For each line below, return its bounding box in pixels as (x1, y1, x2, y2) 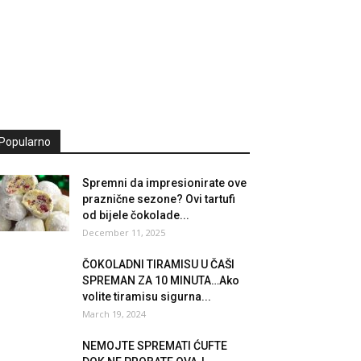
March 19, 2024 (82, 308, 146, 320)
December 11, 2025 (82, 226, 165, 239)
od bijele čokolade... (82, 209, 189, 222)
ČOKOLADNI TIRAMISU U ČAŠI (82, 258, 234, 271)
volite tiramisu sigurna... (82, 290, 211, 303)
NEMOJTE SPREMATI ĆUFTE (82, 339, 227, 352)
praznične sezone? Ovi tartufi (82, 193, 235, 205)
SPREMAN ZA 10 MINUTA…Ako (82, 274, 239, 287)
